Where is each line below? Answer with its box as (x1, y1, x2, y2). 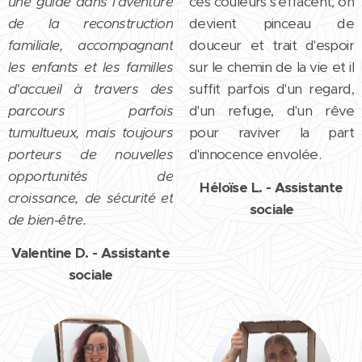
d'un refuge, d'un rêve (189, 101, 354, 120)
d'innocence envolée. (189, 145, 328, 163)
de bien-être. (8, 210, 86, 229)
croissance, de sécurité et (8, 188, 173, 207)
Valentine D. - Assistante (11, 243, 170, 262)
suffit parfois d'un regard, (189, 79, 354, 98)
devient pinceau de (189, 14, 354, 32)
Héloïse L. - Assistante (200, 178, 343, 196)
